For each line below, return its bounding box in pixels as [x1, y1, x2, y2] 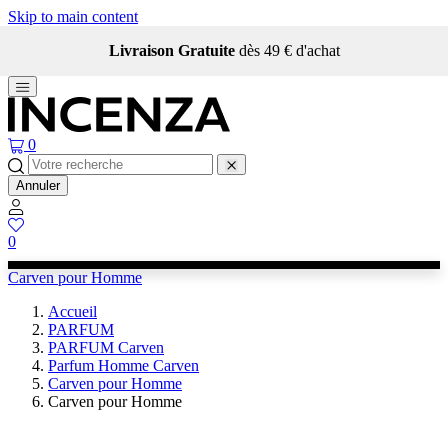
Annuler [16, 178, 60, 194]
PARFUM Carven [48, 338, 164, 356]
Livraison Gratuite [108, 42, 239, 59]
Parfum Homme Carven [48, 356, 199, 374]
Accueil [48, 302, 97, 320]
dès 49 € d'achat [238, 42, 340, 59]
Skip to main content [8, 8, 138, 25]
